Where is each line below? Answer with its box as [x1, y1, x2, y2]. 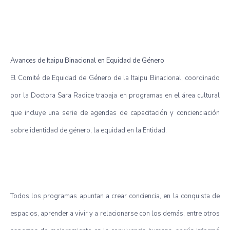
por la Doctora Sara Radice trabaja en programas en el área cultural [10, 90, 220, 100]
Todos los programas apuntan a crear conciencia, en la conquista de [10, 191, 220, 201]
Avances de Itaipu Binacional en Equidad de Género [10, 55, 164, 65]
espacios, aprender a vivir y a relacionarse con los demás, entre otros [10, 208, 220, 218]
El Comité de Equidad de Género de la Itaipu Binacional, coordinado [10, 73, 220, 83]
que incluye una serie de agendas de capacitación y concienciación [10, 108, 220, 118]
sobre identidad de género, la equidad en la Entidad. [10, 125, 167, 135]
